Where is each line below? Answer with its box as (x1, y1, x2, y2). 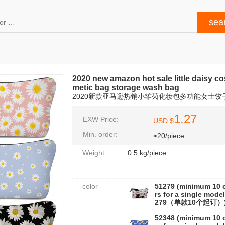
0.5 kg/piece (128, 149, 166, 157)
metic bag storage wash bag (72, 83, 179, 92)
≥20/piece (153, 132, 184, 140)
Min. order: (83, 130, 118, 138)
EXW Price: (83, 115, 119, 123)
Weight (82, 149, 104, 157)
